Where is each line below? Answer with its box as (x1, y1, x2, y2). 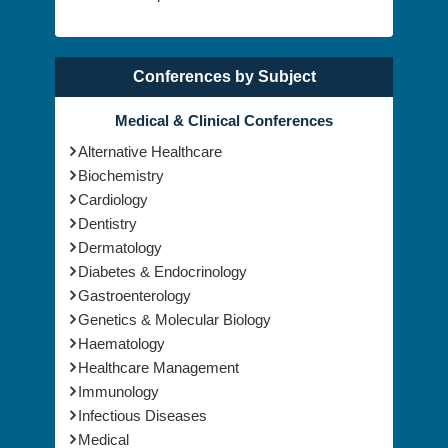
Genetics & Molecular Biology (78, 311, 271, 329)
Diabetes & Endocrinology (78, 263, 247, 281)
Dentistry (78, 215, 137, 233)
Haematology (78, 335, 165, 353)
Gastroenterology (78, 287, 191, 305)
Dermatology (78, 239, 162, 257)
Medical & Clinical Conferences (115, 112, 333, 130)
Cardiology (78, 191, 148, 209)
